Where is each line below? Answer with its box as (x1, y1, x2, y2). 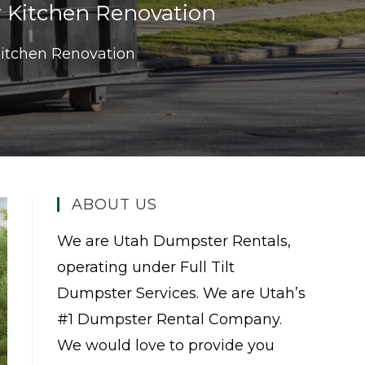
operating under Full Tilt (57, 258, 235, 276)
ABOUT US (72, 196, 157, 213)
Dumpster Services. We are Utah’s (57, 284, 306, 302)
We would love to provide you (57, 336, 275, 354)
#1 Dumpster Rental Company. (57, 310, 282, 328)
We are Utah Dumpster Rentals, (57, 232, 291, 250)
